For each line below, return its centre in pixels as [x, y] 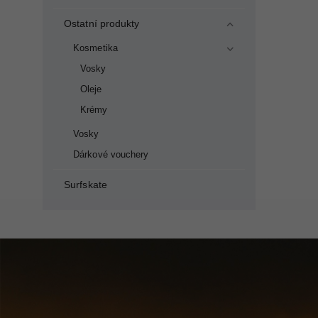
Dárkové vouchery [111, 155]
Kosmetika [95, 48]
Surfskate [86, 185]
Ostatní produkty [102, 23]
